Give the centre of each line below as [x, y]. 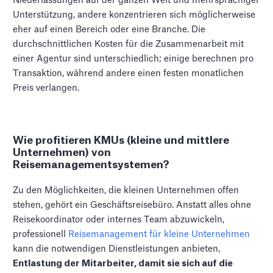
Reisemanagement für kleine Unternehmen [159, 234]
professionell [41, 234]
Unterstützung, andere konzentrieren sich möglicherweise [134, 15]
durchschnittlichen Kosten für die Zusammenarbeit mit [129, 44]
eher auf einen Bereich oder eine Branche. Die [109, 29]
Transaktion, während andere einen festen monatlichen [129, 73]
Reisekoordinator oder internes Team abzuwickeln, [119, 219]
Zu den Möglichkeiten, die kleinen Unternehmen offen [126, 190]
